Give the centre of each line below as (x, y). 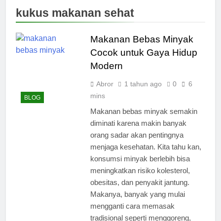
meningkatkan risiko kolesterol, (140, 170)
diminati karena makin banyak (138, 123)
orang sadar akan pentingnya (137, 135)
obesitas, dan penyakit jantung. (140, 182)
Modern (106, 66)
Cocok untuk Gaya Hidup (144, 52)
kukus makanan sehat (75, 13)
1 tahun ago (143, 84)
